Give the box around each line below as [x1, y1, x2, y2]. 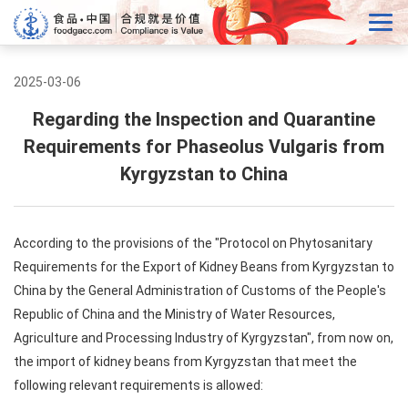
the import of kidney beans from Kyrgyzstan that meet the [14, 354, 357, 369]
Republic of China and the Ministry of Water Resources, [14, 307, 335, 321]
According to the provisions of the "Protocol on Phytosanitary [14, 236, 372, 250]
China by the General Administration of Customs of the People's [14, 283, 386, 298]
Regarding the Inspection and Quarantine [33, 108, 375, 130]
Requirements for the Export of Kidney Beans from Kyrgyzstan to [14, 260, 394, 274]
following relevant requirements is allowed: [14, 378, 263, 393]
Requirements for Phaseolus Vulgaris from [24, 136, 384, 158]
